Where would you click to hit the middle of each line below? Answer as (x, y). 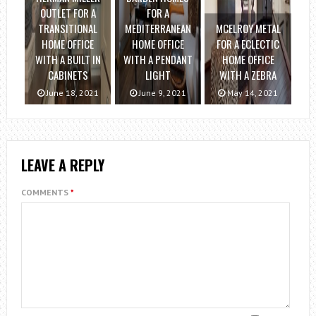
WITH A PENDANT (158, 59)
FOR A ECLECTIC (248, 44)
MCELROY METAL (248, 28)
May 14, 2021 (252, 93)
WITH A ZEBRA (248, 75)
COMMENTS (45, 192)
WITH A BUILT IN (68, 59)
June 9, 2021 (161, 93)
